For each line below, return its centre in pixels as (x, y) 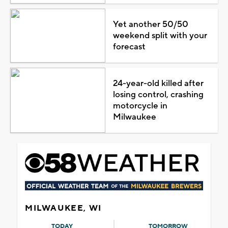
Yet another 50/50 (150, 24)
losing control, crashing (158, 94)
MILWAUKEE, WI (63, 208)
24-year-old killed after (158, 83)
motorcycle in (140, 106)
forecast (129, 47)
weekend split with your (160, 35)
